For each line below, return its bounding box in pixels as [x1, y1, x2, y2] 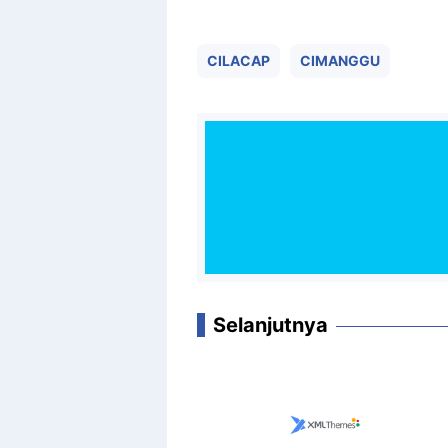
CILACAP [207, 52, 270, 69]
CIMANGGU [300, 52, 380, 69]
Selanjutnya [213, 312, 328, 337]
